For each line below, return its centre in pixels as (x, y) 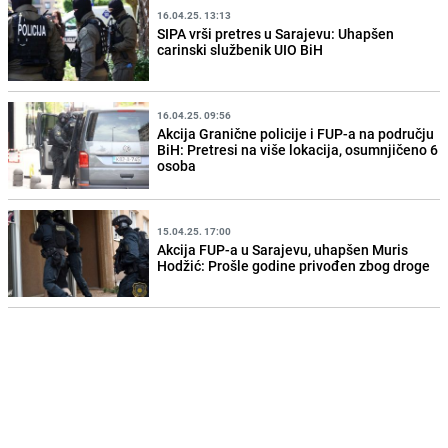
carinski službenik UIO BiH (240, 50)
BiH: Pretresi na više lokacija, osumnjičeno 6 (298, 150)
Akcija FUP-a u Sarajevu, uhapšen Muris (283, 250)
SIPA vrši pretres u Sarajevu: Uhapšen (276, 34)
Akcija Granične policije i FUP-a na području (296, 134)
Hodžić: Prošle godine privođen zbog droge (294, 266)
